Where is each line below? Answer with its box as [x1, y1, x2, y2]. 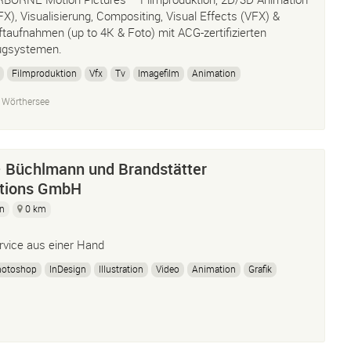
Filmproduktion [12, 67, 77, 79]
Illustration [99, 262, 143, 275]
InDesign [49, 262, 86, 275]
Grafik [248, 262, 272, 275]
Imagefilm [138, 67, 179, 79]
